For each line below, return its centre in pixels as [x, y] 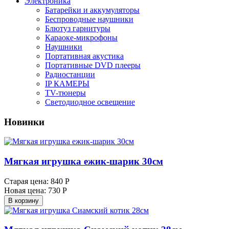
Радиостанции [70, 74]
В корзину [24, 200]
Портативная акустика [84, 56]
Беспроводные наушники [89, 19]
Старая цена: [26, 181]
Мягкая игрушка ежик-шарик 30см [84, 161]
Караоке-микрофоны [81, 37]
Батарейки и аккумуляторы [92, 10]
